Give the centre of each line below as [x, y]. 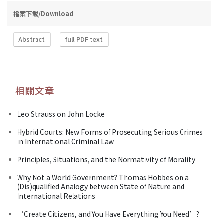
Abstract [32, 39]
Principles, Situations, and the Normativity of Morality [106, 159]
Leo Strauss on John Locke [61, 114]
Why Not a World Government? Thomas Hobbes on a [103, 177]
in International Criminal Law [65, 141]
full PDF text [84, 39]
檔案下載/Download [43, 13]
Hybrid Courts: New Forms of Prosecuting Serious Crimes [110, 132]
